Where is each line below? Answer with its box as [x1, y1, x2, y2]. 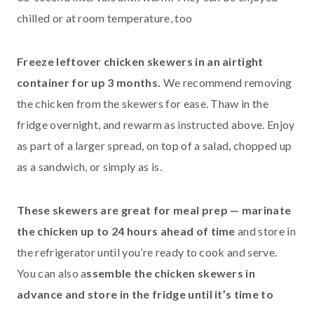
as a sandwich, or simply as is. [17, 160, 162, 174]
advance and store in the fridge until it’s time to [17, 287, 274, 301]
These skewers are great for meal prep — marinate [17, 203, 292, 217]
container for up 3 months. [17, 76, 163, 90]
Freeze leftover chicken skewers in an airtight [17, 55, 264, 69]
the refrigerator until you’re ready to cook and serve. [17, 245, 278, 259]
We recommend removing [163, 76, 292, 90]
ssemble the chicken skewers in [86, 266, 256, 280]
